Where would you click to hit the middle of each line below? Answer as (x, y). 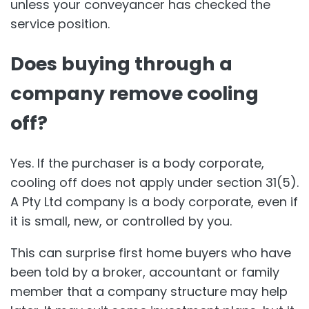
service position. (60, 23)
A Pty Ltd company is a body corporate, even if (154, 201)
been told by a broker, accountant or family (145, 272)
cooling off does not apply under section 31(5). (154, 182)
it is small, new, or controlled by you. (121, 221)
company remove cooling (134, 94)
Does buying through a (121, 64)
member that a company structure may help (149, 291)
